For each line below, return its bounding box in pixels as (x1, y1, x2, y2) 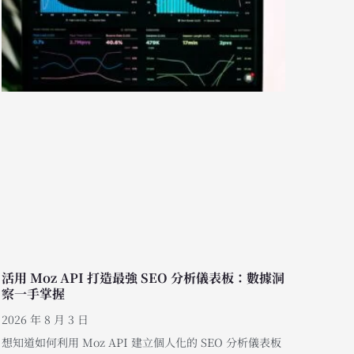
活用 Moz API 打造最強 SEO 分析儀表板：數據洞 (2, 268, 284, 287)
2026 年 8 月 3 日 (2, 311, 88, 327)
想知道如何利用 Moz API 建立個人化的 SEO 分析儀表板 (2, 333, 281, 350)
